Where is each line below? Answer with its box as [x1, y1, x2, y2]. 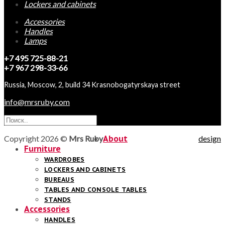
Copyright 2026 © [4, 133, 69, 143]
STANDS [44, 195, 71, 204]
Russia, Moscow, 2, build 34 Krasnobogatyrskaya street [4, 80, 180, 89]
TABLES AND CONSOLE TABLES [44, 185, 147, 194]
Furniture [24, 143, 61, 154]
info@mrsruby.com [4, 96, 70, 106]
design [198, 133, 221, 143]
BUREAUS [44, 175, 74, 184]
